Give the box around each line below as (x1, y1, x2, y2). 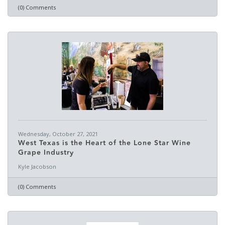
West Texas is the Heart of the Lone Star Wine (18, 138, 191, 149)
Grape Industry (18, 147, 74, 158)
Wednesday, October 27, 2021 (18, 130, 98, 138)
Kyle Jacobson (18, 163, 56, 170)
